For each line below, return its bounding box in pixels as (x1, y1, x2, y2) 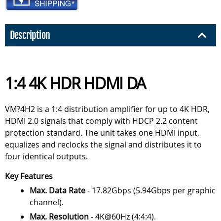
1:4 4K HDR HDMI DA (5, 73, 146, 94)
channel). (30, 197, 64, 208)
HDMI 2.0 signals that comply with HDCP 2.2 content (5, 115, 198, 127)
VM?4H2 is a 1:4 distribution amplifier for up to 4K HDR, (5, 104, 210, 115)
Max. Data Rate (30, 185, 85, 196)
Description (10, 29, 50, 42)
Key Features (5, 171, 53, 182)
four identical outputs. (5, 151, 88, 162)
